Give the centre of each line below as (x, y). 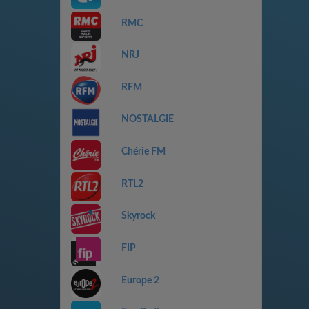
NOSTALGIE (147, 120)
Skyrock (138, 216)
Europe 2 (140, 280)
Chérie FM (143, 152)
